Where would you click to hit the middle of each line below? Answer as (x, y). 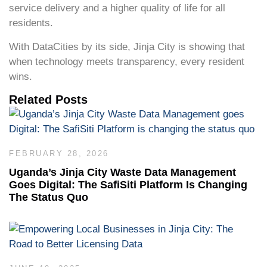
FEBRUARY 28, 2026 (59, 154)
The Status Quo (49, 198)
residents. (31, 23)
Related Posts (48, 100)
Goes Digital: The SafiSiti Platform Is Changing (128, 185)
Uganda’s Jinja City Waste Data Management (122, 173)
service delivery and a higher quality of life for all (117, 8)
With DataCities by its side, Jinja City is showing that (127, 46)
